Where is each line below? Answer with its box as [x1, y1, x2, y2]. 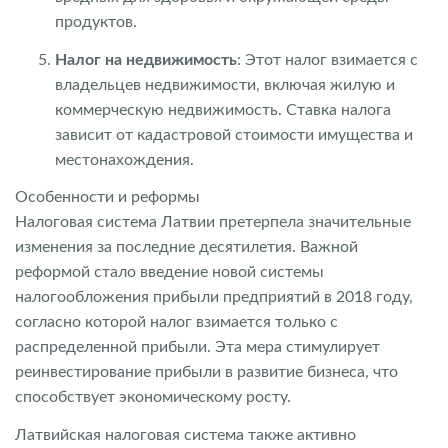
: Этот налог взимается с [237, 51, 418, 68]
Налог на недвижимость [55, 51, 237, 68]
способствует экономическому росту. [15, 389, 291, 405]
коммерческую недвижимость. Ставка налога [55, 101, 391, 118]
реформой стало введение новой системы [15, 264, 324, 280]
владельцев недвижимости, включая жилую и [55, 76, 395, 93]
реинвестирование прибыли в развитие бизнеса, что [15, 364, 398, 380]
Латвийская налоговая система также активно [15, 426, 356, 443]
